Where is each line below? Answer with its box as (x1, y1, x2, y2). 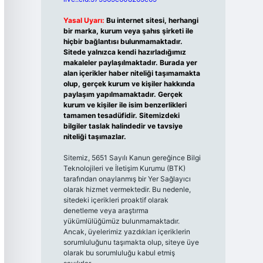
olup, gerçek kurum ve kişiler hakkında (63, 79, 195, 88)
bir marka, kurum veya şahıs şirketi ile (63, 26, 193, 35)
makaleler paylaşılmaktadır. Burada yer (63, 58, 197, 67)
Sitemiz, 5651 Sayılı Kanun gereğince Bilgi (63, 153, 201, 162)
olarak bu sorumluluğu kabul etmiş (63, 248, 175, 257)
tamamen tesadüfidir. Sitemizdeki (63, 111, 180, 120)
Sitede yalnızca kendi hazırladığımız (63, 48, 186, 56)
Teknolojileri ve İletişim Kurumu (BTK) (63, 164, 186, 173)
